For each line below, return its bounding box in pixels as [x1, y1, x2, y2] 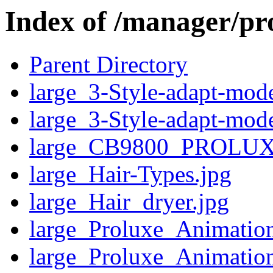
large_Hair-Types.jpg [29, 161, 232, 188]
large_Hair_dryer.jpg [29, 188, 229, 215]
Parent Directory [29, 51, 188, 78]
